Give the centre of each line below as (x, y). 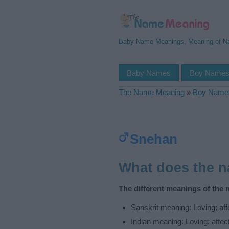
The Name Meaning (152, 92)
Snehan (154, 139)
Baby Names (149, 73)
